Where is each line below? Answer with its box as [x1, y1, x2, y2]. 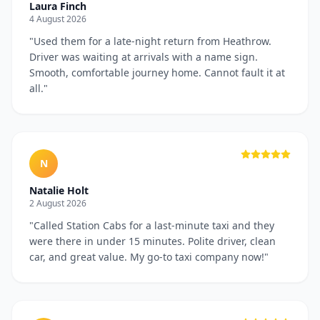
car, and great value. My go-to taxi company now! [29, 250, 264, 264]
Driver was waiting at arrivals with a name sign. [29, 50, 258, 64]
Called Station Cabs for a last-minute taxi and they [34, 219, 274, 232]
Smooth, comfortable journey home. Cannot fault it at [29, 66, 285, 79]
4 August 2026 [29, 13, 86, 25]
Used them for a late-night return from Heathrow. [34, 34, 271, 48]
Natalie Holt [29, 184, 89, 197]
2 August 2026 [29, 197, 86, 209]
